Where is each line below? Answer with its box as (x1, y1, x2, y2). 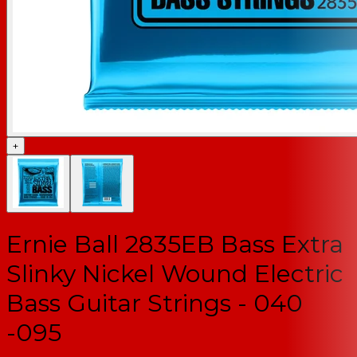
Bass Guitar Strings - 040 (6, 288, 303, 318)
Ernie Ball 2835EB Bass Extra (6, 229, 343, 259)
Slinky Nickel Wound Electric (6, 258, 343, 288)
